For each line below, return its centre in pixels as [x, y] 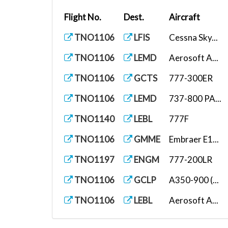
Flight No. [83, 17]
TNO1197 [94, 160]
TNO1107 [94, 221]
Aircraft [184, 17]
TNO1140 [94, 119]
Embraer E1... [194, 139]
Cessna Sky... [193, 37]
